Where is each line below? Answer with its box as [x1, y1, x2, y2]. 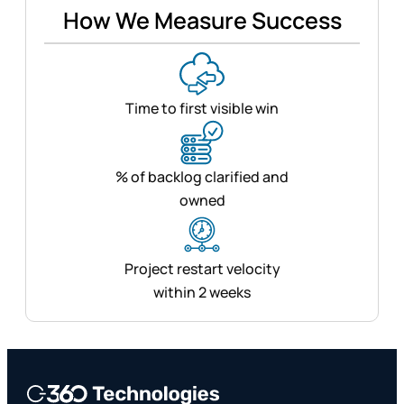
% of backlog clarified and [115, 166, 289, 187]
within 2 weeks [153, 281, 251, 302]
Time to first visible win [125, 97, 279, 118]
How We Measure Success [62, 4, 342, 36]
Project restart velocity [124, 258, 280, 279]
